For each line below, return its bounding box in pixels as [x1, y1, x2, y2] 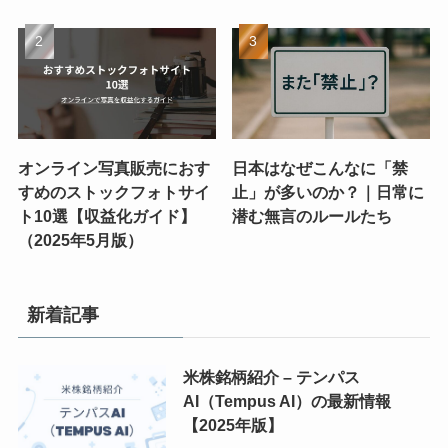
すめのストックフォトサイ [17, 182, 210, 201]
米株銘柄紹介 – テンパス [182, 367, 360, 386]
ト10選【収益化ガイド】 [17, 206, 196, 225]
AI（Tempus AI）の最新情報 [182, 391, 391, 410]
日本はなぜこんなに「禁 [232, 158, 409, 177]
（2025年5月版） [17, 230, 143, 249]
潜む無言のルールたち [232, 206, 393, 225]
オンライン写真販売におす [17, 158, 210, 177]
